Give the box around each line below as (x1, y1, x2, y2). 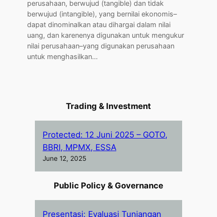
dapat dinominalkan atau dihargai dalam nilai (27, 20, 170, 29)
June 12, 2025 (43, 154, 86, 162)
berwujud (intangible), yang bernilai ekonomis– (27, 10, 177, 18)
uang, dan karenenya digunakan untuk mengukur (27, 31, 184, 40)
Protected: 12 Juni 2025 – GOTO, (43, 129, 168, 139)
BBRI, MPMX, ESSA (43, 142, 116, 152)
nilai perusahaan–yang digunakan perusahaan (27, 42, 174, 50)
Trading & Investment (66, 101, 151, 111)
